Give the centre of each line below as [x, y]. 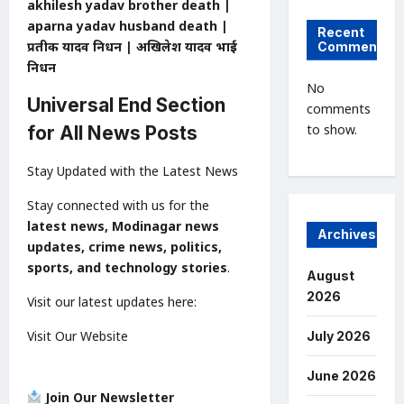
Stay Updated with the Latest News [133, 170]
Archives [346, 234]
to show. [331, 129]
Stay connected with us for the [118, 205]
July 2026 [338, 336]
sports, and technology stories [127, 267]
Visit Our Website [78, 335]
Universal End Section [126, 105]
